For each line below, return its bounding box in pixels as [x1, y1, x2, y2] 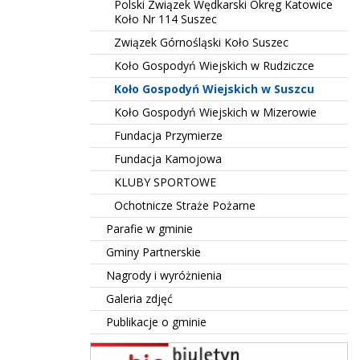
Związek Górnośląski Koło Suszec [114, 35, 288, 50]
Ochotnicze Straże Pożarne [114, 198, 256, 213]
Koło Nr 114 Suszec [114, 11, 217, 27]
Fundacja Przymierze [114, 128, 223, 143]
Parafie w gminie [106, 221, 193, 236]
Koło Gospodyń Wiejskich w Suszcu [114, 81, 314, 96]
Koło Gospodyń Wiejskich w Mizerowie [114, 104, 317, 120]
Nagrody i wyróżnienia [106, 268, 222, 283]
